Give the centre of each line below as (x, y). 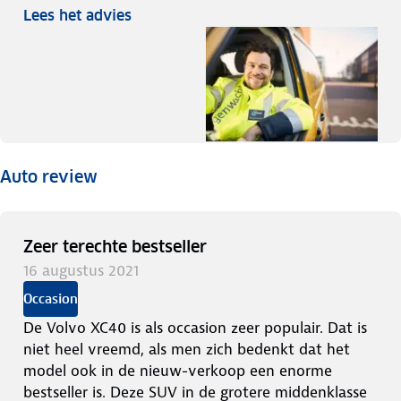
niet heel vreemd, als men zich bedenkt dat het (187, 349)
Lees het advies (77, 16)
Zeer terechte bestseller (115, 246)
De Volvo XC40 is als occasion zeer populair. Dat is (195, 327)
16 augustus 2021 (81, 270)
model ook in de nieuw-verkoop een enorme (178, 370)
